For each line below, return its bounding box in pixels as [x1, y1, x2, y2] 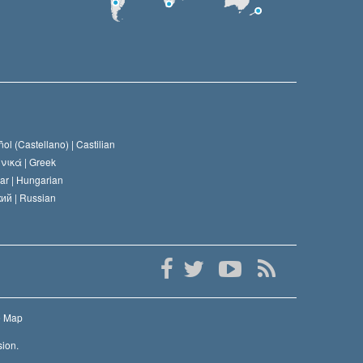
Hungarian [16, 172, 63, 186]
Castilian [76, 136, 115, 151]
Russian [19, 190, 56, 204]
